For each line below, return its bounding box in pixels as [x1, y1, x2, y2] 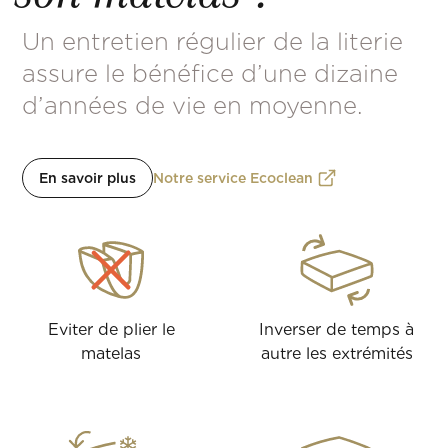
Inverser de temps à [259, 320, 415, 340]
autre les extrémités [260, 344, 413, 364]
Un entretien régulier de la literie [22, 27, 404, 57]
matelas [81, 344, 142, 364]
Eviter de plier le [47, 320, 175, 340]
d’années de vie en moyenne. [22, 91, 364, 121]
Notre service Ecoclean [153, 170, 314, 187]
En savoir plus [39, 170, 137, 187]
